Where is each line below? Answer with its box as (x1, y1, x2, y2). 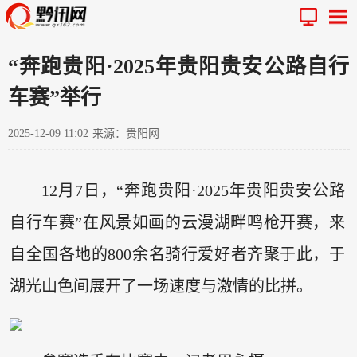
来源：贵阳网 (92, 127, 159, 139)
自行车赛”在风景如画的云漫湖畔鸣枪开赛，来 (9, 214, 346, 232)
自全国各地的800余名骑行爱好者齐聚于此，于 (9, 245, 346, 264)
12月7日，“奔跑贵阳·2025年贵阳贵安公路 (41, 182, 346, 200)
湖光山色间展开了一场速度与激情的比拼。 (9, 277, 312, 296)
